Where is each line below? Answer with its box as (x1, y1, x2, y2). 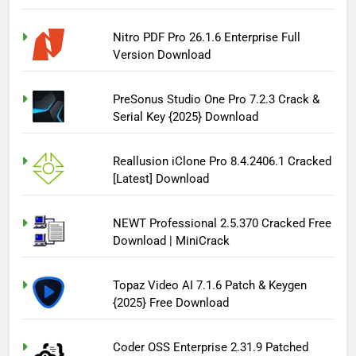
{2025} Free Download (113, 295, 230, 310)
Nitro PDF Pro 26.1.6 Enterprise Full (113, 29, 301, 44)
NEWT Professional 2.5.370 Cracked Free (113, 215, 332, 230)
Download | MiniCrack (113, 233, 230, 248)
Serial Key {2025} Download (113, 109, 259, 124)
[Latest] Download (113, 171, 210, 186)
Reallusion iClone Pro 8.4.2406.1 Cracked (113, 153, 332, 168)
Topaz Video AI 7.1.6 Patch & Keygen (113, 277, 308, 292)
